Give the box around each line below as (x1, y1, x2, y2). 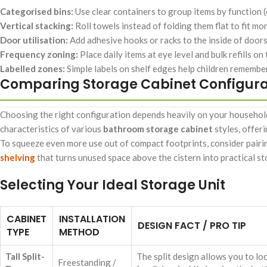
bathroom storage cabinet (103, 123, 213, 135)
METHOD (59, 225, 100, 240)
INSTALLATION (59, 212, 125, 226)
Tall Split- (5, 251, 45, 262)
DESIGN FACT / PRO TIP (138, 219, 246, 233)
